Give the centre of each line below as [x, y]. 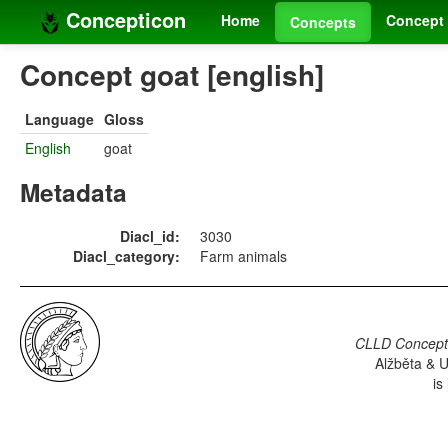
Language [59, 119]
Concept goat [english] [172, 75]
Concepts [323, 22]
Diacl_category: [126, 256]
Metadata [73, 192]
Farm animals [243, 256]
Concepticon [123, 19]
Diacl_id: [150, 236]
